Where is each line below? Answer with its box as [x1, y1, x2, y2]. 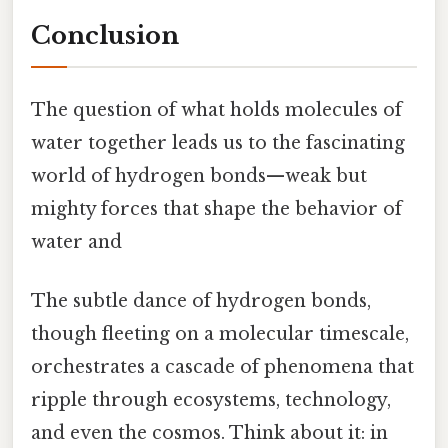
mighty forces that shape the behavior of [31, 197, 402, 220]
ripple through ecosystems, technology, [31, 389, 391, 412]
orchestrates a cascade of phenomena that [31, 356, 414, 379]
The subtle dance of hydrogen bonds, [31, 290, 371, 313]
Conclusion [31, 20, 179, 50]
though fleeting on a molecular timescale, [31, 323, 409, 346]
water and [31, 230, 122, 253]
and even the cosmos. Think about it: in [31, 422, 388, 445]
